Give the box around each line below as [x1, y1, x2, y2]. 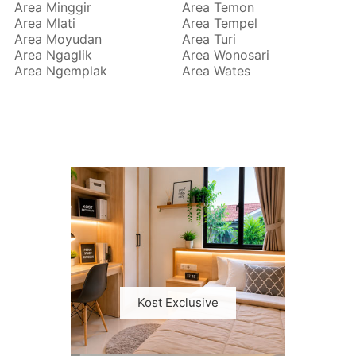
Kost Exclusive [137, 295, 219, 311]
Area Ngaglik [14, 47, 93, 64]
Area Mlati [14, 15, 76, 32]
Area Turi [182, 31, 236, 48]
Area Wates [182, 63, 250, 79]
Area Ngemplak [14, 63, 108, 79]
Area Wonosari [182, 47, 269, 64]
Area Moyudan [14, 31, 103, 48]
